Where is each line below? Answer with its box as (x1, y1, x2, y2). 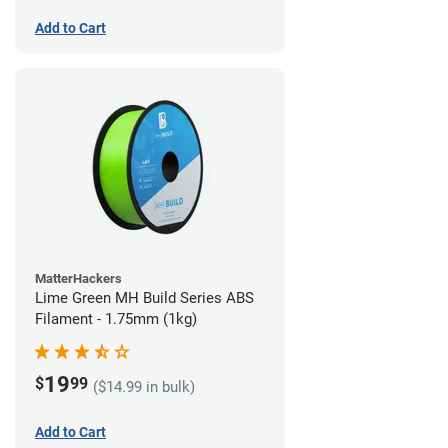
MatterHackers (35, 270, 122, 286)
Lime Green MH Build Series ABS (35, 288, 254, 307)
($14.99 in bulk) (93, 378, 195, 397)
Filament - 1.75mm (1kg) (35, 309, 197, 328)
